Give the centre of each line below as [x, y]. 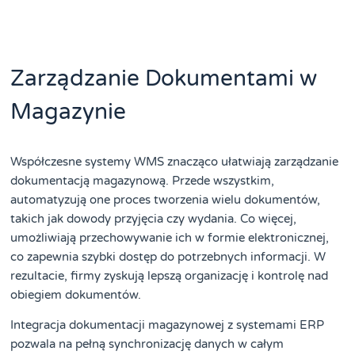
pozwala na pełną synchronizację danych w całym [147, 344]
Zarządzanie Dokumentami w [164, 78]
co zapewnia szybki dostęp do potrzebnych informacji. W [168, 256]
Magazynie [69, 111]
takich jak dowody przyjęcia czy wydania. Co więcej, [154, 218]
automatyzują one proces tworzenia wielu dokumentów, [166, 199]
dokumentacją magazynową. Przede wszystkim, [143, 180]
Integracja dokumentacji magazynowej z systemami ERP [168, 324]
